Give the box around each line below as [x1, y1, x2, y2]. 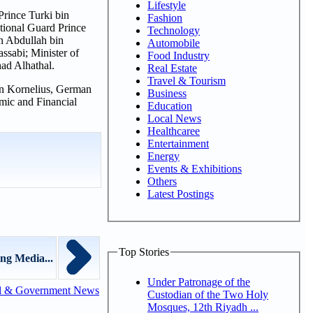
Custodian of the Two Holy [147, 288, 268, 300]
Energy [147, 150, 180, 162]
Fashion [147, 11, 182, 24]
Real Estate [147, 61, 197, 74]
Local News [147, 112, 201, 124]
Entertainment [147, 137, 209, 150]
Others [147, 175, 177, 187]
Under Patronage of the [147, 275, 250, 288]
